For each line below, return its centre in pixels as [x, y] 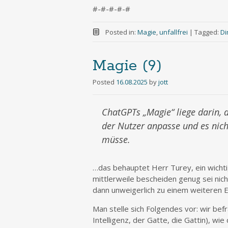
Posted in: [121, 32]
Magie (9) [127, 66]
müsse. [116, 139]
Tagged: [207, 32]
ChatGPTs [122, 112]
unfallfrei [173, 32]
